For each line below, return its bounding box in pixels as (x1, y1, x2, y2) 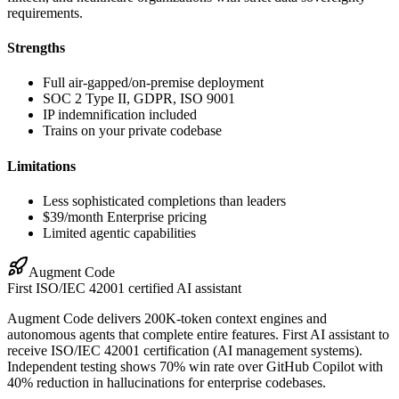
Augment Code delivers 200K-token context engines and (7, 311, 327, 326)
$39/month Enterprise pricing (43, 209, 207, 224)
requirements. (7, 4, 83, 20)
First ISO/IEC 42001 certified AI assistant (7, 281, 241, 296)
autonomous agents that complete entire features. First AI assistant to (7, 327, 389, 342)
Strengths (7, 40, 65, 56)
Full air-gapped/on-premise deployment (43, 75, 264, 91)
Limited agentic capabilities (43, 225, 196, 240)
